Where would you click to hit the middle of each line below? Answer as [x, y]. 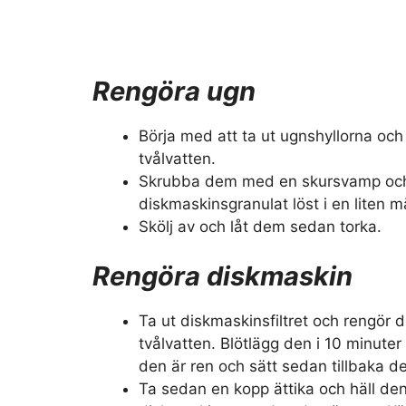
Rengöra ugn [174, 91]
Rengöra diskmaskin [222, 276]
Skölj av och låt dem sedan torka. [260, 226]
